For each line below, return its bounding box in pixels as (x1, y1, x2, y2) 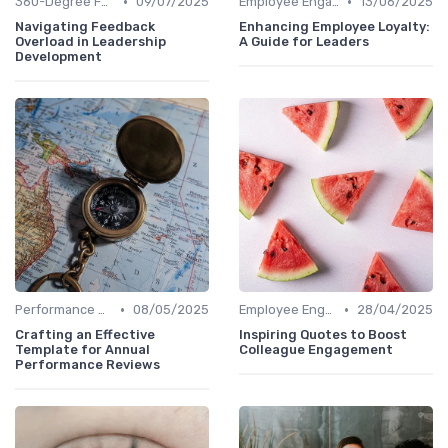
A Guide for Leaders (239, 34, 369, 50)
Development (15, 49, 102, 65)
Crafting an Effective (15, 327, 155, 343)
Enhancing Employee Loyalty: (239, 19, 430, 35)
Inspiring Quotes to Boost (239, 327, 407, 343)
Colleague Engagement (239, 342, 393, 358)
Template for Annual (15, 342, 150, 358)
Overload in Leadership (15, 34, 166, 50)
